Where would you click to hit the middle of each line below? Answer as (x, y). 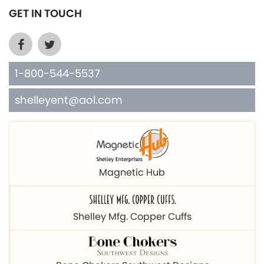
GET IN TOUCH (45, 13)
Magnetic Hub (132, 172)
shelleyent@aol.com (69, 100)
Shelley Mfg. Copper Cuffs (132, 216)
